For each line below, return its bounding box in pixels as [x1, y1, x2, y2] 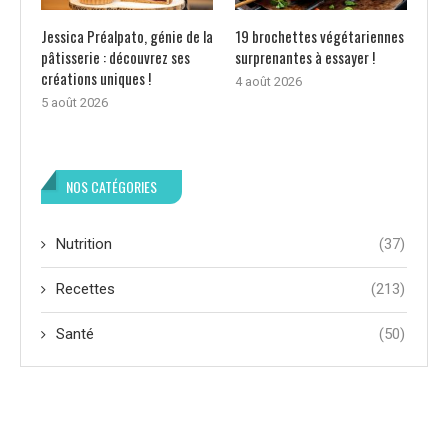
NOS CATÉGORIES [66, 176, 157, 198]
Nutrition [56, 235, 112, 254]
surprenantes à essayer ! [234, 46, 375, 69]
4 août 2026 [234, 74, 302, 90]
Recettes [56, 280, 115, 299]
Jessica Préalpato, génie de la [41, 25, 213, 48]
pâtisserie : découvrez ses [41, 46, 190, 69]
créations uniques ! [41, 67, 151, 90]
